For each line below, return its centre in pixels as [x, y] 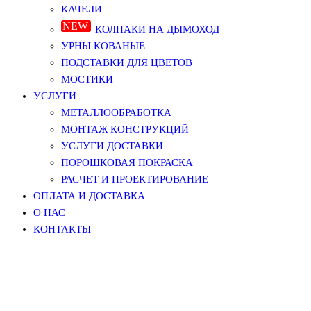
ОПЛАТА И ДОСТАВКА [89, 196]
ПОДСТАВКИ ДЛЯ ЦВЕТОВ [127, 62]
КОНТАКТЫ [62, 229]
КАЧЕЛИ [82, 9]
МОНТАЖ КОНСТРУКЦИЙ [125, 129]
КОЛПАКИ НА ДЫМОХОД [157, 29]
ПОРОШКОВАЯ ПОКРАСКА [127, 162]
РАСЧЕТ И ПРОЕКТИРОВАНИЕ [135, 179]
